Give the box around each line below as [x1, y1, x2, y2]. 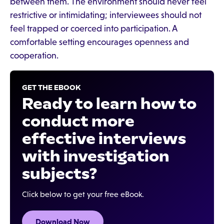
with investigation [22, 146, 169, 165]
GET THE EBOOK [22, 83, 81, 92]
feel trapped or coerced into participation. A [10, 23, 177, 33]
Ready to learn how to [22, 94, 196, 113]
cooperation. [10, 50, 58, 60]
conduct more [22, 111, 134, 130]
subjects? [22, 164, 97, 183]
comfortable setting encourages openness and [10, 37, 189, 47]
